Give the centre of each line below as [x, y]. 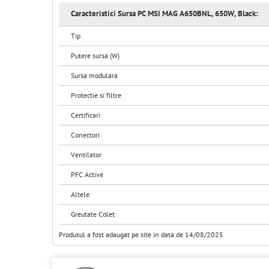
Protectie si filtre [96, 95]
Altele [80, 195]
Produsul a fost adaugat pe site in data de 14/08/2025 [141, 235]
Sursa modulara [94, 76]
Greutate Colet [93, 214]
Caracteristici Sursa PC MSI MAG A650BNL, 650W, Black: [165, 14]
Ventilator [86, 155]
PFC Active [87, 175]
